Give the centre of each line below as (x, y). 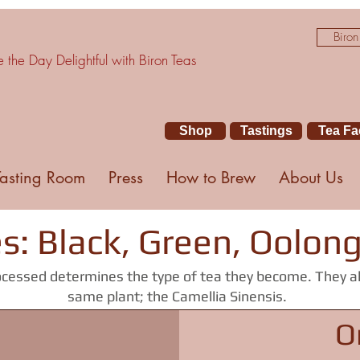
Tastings (266, 131)
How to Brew (211, 178)
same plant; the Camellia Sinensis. (178, 297)
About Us (311, 178)
